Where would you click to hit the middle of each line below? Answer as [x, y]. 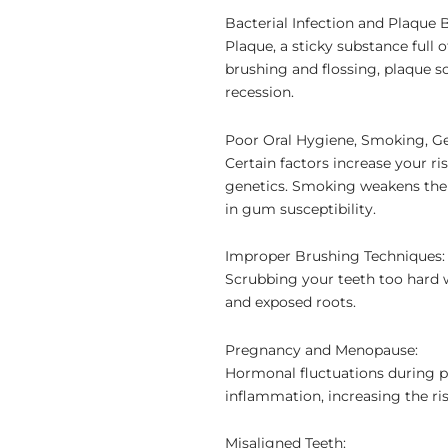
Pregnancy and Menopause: [321, 349]
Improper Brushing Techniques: [335, 256]
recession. [259, 92]
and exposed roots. [290, 302]
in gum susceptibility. [300, 208]
